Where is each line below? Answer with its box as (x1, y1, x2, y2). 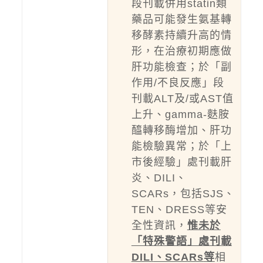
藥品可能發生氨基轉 (131, 14, 232, 25)
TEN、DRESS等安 (131, 204, 227, 215)
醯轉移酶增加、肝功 (131, 124, 232, 136)
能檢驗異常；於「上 (131, 140, 232, 152)
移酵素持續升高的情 (131, 29, 232, 41)
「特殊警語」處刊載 (131, 235, 232, 247)
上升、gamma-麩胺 (131, 109, 230, 120)
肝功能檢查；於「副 (131, 61, 232, 73)
